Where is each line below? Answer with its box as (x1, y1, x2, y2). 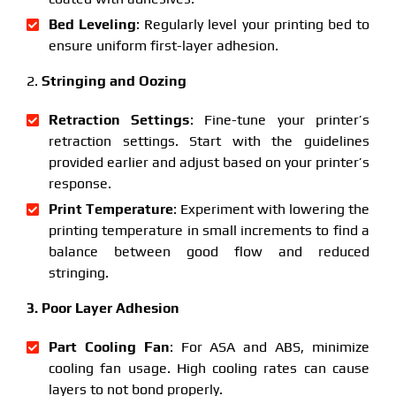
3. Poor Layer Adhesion (26, 299, 179, 316)
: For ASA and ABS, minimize (169, 338, 370, 355)
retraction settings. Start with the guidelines (48, 132, 370, 149)
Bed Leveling (48, 15, 137, 33)
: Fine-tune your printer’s (189, 110, 370, 128)
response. (48, 174, 111, 192)
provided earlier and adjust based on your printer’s (48, 153, 370, 171)
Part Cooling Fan (48, 338, 170, 355)
